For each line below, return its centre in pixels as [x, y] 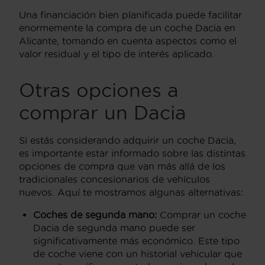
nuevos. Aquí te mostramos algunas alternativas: [131, 192]
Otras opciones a [99, 90]
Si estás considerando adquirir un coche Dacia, [127, 140]
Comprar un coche [201, 214]
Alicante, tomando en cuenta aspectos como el [128, 41]
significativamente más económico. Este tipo [136, 240]
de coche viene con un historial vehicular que [138, 253]
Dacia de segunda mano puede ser [114, 227]
